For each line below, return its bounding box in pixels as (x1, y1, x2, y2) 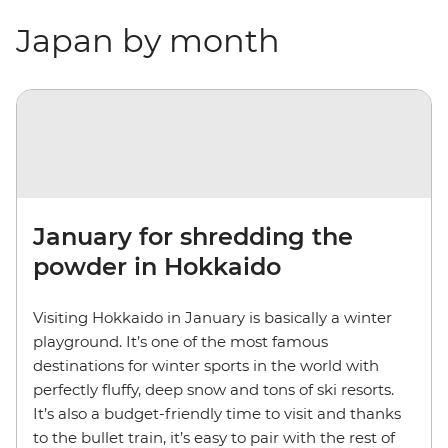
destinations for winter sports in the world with (33, 355, 379, 375)
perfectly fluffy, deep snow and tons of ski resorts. (33, 379, 394, 399)
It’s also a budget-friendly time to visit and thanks (33, 403, 401, 423)
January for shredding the (33, 221, 353, 251)
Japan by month (16, 20, 280, 60)
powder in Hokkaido (33, 251, 281, 281)
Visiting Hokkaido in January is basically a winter (33, 307, 392, 327)
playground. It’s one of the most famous (33, 331, 328, 351)
